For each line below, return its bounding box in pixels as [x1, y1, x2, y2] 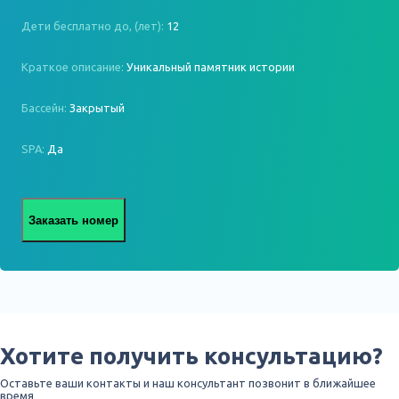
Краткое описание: [21, 61, 126, 73]
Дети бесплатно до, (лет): [21, 20, 167, 32]
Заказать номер [28, 213, 118, 227]
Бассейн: [21, 102, 69, 114]
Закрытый [69, 102, 125, 114]
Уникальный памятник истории [126, 61, 295, 73]
